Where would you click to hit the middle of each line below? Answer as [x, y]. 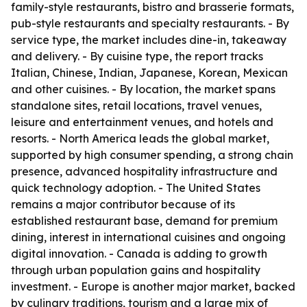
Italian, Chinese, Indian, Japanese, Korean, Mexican [149, 73]
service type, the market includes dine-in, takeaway [149, 40]
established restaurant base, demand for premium [144, 221]
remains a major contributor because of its [123, 204]
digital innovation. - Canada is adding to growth [139, 254]
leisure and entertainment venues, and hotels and [142, 122]
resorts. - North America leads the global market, [140, 138]
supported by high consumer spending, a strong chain [152, 155]
